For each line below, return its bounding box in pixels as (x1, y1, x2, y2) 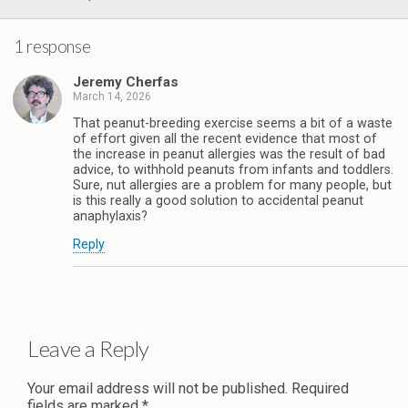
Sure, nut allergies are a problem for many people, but (73, 178, 392, 194)
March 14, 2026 (73, 89, 151, 103)
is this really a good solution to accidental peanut (73, 193, 363, 209)
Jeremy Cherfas (73, 73, 178, 90)
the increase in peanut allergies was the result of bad (73, 147, 385, 163)
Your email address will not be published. (27, 379, 288, 397)
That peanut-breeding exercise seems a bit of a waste (73, 116, 393, 132)
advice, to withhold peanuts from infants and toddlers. (73, 162, 393, 178)
